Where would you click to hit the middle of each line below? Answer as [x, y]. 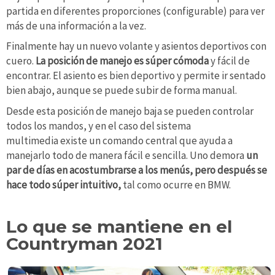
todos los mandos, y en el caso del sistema [99, 126]
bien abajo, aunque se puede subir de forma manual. [122, 91]
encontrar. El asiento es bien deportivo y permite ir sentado [136, 76]
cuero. [21, 61]
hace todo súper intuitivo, [64, 184]
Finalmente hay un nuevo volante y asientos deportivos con [136, 46]
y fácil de [229, 61]
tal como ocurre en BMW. [176, 184]
